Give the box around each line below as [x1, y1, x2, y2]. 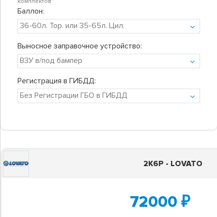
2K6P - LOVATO [143, 158, 202, 169]
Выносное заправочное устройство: [17, 41, 142, 51]
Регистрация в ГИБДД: [17, 76, 96, 86]
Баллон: [17, 6, 44, 16]
